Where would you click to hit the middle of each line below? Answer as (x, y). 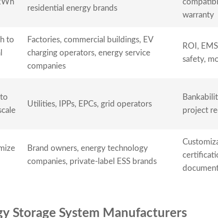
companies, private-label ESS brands (92, 162)
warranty (198, 15)
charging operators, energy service (89, 53)
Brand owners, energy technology (88, 148)
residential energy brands (72, 8)
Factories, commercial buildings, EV (91, 40)
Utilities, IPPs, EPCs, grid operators (90, 104)
